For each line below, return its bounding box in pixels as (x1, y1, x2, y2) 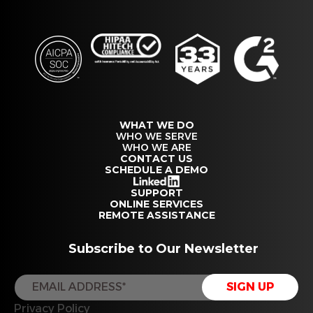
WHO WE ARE (122, 141, 191, 154)
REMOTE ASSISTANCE (98, 209, 215, 222)
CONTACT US (120, 152, 193, 166)
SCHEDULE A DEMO (105, 163, 208, 177)
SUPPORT (130, 187, 183, 200)
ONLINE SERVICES (110, 198, 203, 211)
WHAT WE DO (119, 119, 194, 132)
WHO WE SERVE (115, 130, 198, 143)
